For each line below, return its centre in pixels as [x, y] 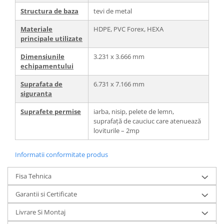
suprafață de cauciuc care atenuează [147, 121]
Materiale [36, 29]
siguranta [36, 93]
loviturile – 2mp [116, 130]
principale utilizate [51, 38]
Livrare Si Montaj [40, 212]
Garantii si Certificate [46, 194]
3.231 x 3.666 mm [119, 56]
